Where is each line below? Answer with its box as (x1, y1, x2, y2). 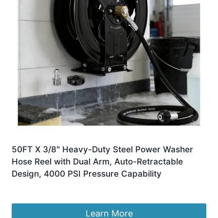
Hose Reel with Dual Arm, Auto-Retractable (12, 157, 183, 167)
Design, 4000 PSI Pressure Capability (12, 169, 162, 179)
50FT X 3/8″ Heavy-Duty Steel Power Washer (12, 145, 193, 155)
